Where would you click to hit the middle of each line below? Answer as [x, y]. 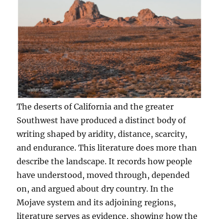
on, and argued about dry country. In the [95, 188]
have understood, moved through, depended [103, 175]
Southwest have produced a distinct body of [101, 120]
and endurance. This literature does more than [107, 147]
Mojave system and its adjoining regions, [97, 202]
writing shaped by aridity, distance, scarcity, [102, 134]
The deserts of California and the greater [95, 106]
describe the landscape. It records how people [105, 161]
